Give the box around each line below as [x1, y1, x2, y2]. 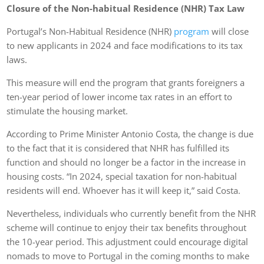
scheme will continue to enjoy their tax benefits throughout [6, 221, 247, 233]
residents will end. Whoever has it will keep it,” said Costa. [6, 184, 241, 196]
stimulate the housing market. [6, 104, 128, 117]
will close [209, 25, 249, 37]
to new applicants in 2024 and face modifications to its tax [6, 39, 243, 51]
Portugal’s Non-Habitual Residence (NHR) [6, 25, 174, 37]
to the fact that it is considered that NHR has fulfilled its [6, 141, 230, 154]
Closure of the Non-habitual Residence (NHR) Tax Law [6, 2, 245, 14]
